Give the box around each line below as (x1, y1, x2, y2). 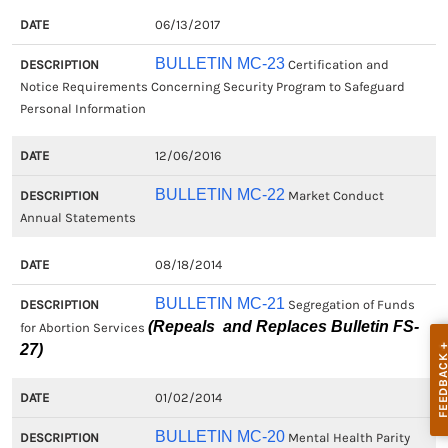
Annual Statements (20, 210, 136, 225)
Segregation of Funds (284, 297, 415, 312)
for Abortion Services (20, 320, 148, 335)
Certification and (284, 57, 389, 72)
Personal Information (20, 101, 146, 116)
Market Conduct (284, 188, 384, 203)
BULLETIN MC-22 (154, 186, 285, 203)
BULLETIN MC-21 (154, 295, 285, 312)
